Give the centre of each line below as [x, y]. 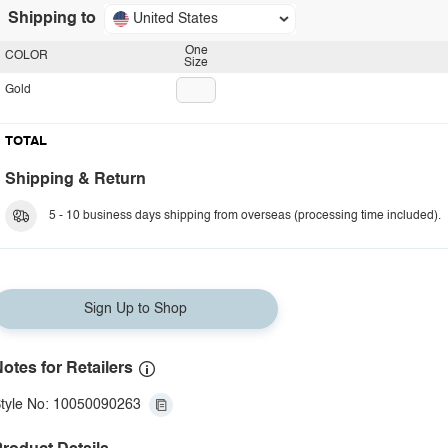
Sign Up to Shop [135, 309]
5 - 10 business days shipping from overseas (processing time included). [245, 216]
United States [175, 19]
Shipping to [52, 19]
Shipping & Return [75, 180]
